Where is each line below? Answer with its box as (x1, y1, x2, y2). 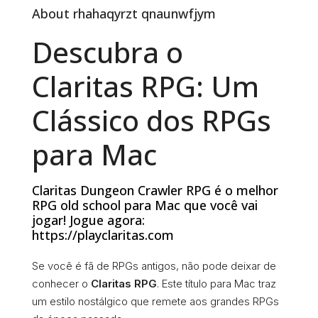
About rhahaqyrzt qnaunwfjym (32, 5, 216, 23)
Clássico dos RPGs (32, 101, 271, 141)
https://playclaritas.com (32, 226, 174, 244)
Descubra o (32, 33, 183, 72)
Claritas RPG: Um (32, 67, 259, 106)
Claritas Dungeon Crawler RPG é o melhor (32, 182, 278, 199)
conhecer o (32, 277, 91, 291)
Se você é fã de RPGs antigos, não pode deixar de (32, 259, 276, 273)
